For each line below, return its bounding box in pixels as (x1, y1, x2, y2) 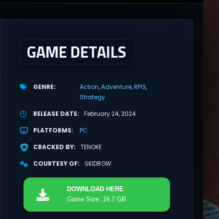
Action (79, 83, 99, 91)
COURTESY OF (33, 159, 78, 168)
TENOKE (80, 143, 102, 152)
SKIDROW (84, 159, 111, 168)
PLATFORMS (33, 126, 71, 135)
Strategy (79, 93, 105, 102)
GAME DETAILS (26, 40, 126, 64)
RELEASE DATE (33, 109, 77, 118)
